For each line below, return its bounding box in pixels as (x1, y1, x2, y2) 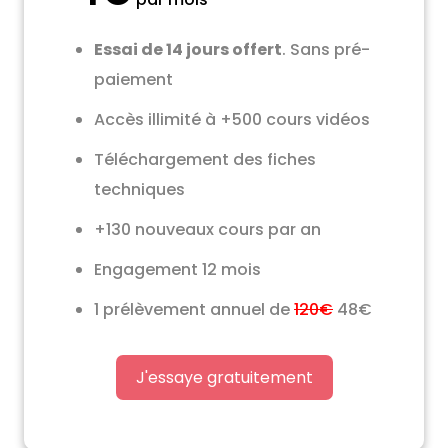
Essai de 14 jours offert (94, 37, 282, 61)
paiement (94, 67, 173, 91)
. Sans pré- (282, 37, 370, 61)
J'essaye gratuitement (135, 365, 313, 389)
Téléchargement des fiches (94, 147, 316, 171)
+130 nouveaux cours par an (94, 217, 321, 241)
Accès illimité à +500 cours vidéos (94, 107, 370, 131)
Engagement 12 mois (94, 257, 261, 281)
